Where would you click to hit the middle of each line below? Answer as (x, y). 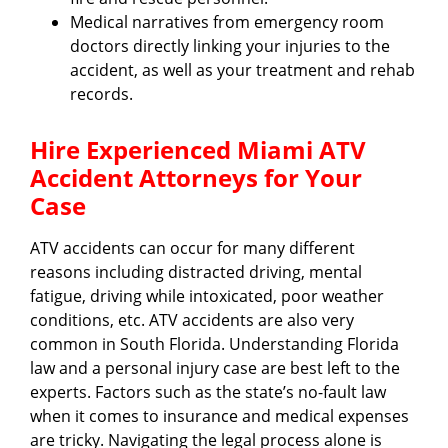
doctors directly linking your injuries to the (230, 45)
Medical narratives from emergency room (227, 21)
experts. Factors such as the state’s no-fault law (208, 391)
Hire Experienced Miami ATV (198, 149)
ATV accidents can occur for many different (192, 247)
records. (101, 93)
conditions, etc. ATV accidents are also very (192, 319)
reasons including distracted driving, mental (196, 271)
